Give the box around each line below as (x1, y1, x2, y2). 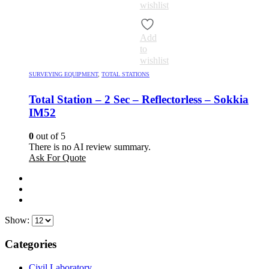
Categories (5, 237, 56, 250)
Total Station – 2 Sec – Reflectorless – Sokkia (29, 93, 249, 106)
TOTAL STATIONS (101, 70, 150, 77)
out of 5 (34, 131, 65, 142)
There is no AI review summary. (29, 142, 151, 153)
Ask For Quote (29, 153, 86, 163)
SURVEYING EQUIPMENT (29, 70, 98, 77)
